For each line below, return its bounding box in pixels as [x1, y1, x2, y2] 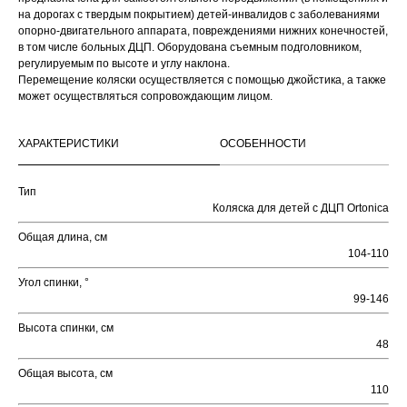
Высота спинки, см [18, 322, 114, 335]
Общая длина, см [18, 231, 107, 244]
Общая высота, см [18, 367, 113, 381]
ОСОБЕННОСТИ [220, 137, 306, 151]
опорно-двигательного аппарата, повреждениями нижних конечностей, [18, 25, 388, 38]
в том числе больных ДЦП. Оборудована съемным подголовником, [18, 41, 362, 55]
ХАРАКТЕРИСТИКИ [18, 137, 119, 151]
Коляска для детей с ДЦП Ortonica [213, 202, 389, 215]
